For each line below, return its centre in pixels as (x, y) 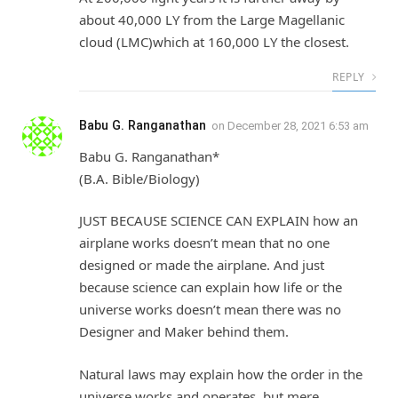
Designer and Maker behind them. (184, 332)
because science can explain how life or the (211, 287)
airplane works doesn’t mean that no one (204, 243)
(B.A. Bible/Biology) (139, 178)
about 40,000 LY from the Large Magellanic (212, 19)
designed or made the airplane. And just (202, 265)
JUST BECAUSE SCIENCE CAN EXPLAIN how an (219, 221)
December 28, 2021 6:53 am (298, 125)
